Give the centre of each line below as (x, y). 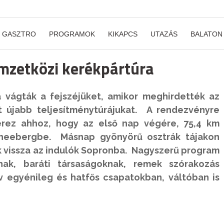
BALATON (206, 34)
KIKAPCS (123, 34)
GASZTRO (19, 34)
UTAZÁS (164, 34)
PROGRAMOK (72, 34)
